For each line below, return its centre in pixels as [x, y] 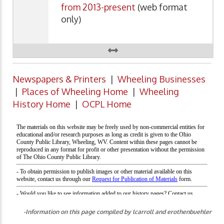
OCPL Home [107, 104]
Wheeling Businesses [161, 79]
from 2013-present [98, 7]
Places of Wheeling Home [75, 92]
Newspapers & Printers [59, 79]
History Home [41, 104]
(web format [161, 7]
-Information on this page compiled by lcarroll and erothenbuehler [117, 212]
